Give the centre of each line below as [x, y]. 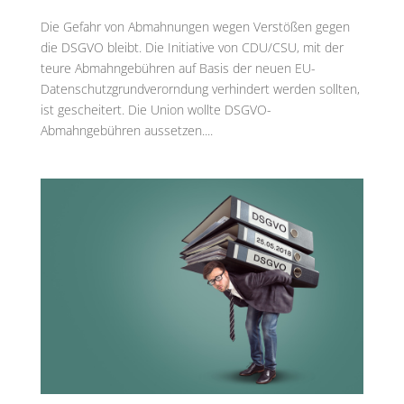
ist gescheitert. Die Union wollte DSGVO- [156, 110]
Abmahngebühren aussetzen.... [126, 131]
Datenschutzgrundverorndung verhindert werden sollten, [200, 89]
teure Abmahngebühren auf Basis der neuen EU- [178, 69]
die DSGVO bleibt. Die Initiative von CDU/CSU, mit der [192, 48]
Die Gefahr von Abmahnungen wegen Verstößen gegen [195, 27]
